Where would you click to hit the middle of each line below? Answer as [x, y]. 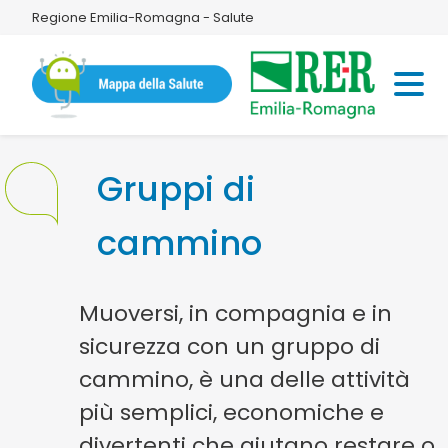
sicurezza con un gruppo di [230, 346]
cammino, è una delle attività [245, 379]
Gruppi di [176, 189]
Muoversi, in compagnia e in [236, 313]
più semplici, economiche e [232, 412]
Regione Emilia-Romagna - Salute [142, 17]
